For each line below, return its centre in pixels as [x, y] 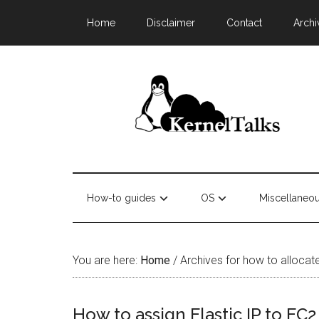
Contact [244, 23]
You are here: [106, 260]
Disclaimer [171, 23]
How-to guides [121, 198]
